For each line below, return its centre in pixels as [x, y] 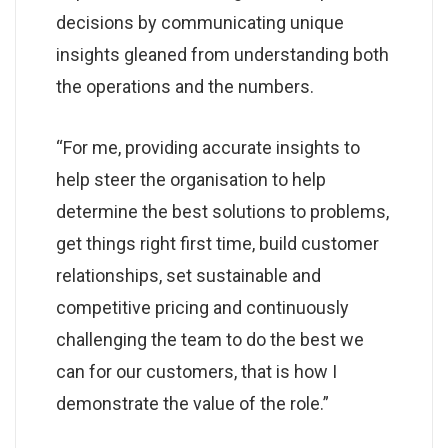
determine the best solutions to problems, [222, 211]
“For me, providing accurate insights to [208, 147]
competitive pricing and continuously [202, 307]
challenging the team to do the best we [210, 339]
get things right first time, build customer [217, 243]
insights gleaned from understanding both [222, 54]
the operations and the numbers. [185, 86]
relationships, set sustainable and [188, 275]
